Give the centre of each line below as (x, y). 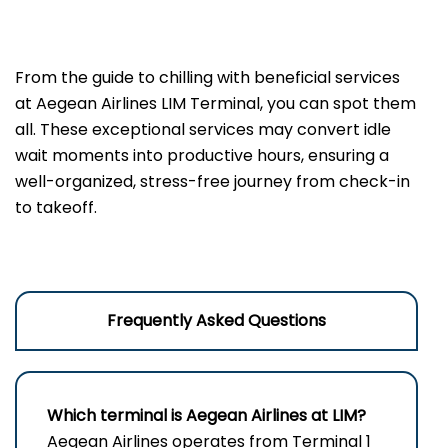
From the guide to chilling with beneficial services (207, 78)
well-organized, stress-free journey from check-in (212, 182)
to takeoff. (56, 208)
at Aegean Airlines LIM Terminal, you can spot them (215, 104)
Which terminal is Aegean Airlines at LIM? (206, 416)
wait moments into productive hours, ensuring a (202, 156)
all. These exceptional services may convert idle (203, 130)
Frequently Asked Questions (216, 321)
